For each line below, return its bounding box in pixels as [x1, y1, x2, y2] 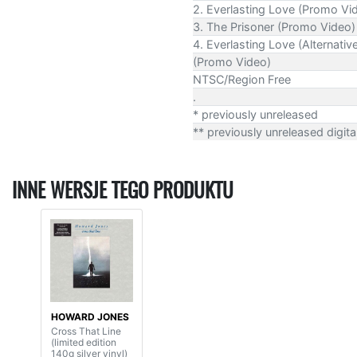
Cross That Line [51, 324, 121, 337]
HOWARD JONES [51, 310, 129, 323]
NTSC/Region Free [193, 72, 291, 86]
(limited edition [51, 335, 116, 348]
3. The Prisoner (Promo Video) [193, 19, 355, 33]
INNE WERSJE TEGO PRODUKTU [12, 176, 233, 204]
